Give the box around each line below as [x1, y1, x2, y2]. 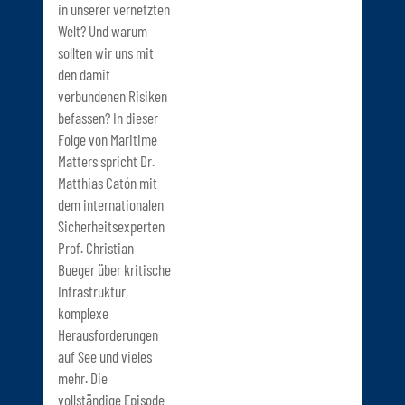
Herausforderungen [58, 325, 158, 344]
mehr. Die [58, 368, 108, 387]
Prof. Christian [58, 238, 134, 257]
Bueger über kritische [58, 259, 171, 278]
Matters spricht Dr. [58, 151, 155, 170]
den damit [58, 64, 110, 83]
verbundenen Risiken [58, 86, 167, 105]
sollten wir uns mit [58, 42, 154, 61]
